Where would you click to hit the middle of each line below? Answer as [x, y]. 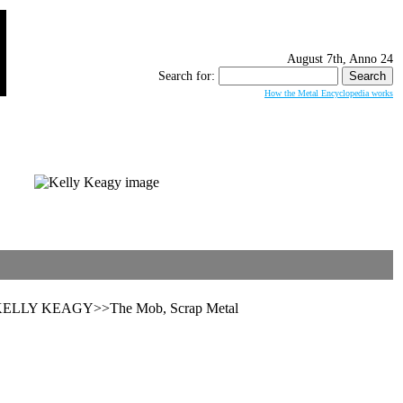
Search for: [187, 76]
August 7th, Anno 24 [340, 59]
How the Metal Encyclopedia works [329, 93]
